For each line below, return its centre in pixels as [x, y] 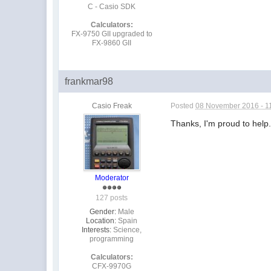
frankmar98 [89, 81]
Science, [128, 230]
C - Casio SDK [112, 6]
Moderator [112, 178]
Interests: [97, 230]
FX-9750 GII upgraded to [112, 34]
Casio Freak [112, 106]
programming [112, 239]
